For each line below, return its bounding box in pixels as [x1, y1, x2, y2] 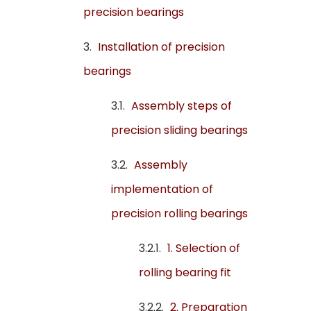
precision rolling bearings [111, 205, 248, 222]
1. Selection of [167, 240, 240, 257]
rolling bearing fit [139, 264, 231, 281]
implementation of [111, 181, 213, 198]
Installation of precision [98, 39, 225, 56]
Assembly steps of [131, 98, 232, 115]
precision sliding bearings [111, 122, 248, 139]
